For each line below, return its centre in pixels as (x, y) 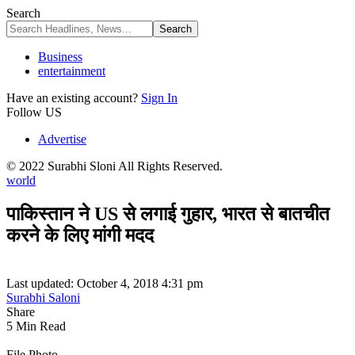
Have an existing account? (72, 98)
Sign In (159, 98)
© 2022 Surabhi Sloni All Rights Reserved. (115, 166)
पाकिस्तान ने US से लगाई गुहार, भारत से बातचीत (168, 214)
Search (23, 13)
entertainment (72, 71)
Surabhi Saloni (43, 297)
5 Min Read (36, 326)
